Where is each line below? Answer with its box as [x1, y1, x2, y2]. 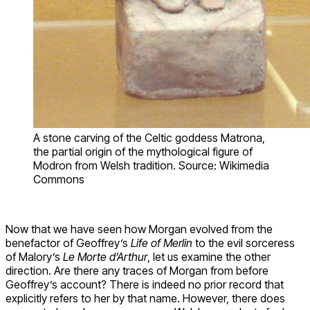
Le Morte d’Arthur [63, 250, 147, 264]
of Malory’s [6, 250, 63, 264]
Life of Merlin [131, 236, 192, 250]
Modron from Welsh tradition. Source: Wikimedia [33, 158, 269, 173]
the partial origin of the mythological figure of [33, 145, 253, 159]
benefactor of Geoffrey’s [6, 236, 131, 250]
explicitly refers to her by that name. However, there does [6, 291, 285, 306]
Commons [33, 172, 84, 187]
